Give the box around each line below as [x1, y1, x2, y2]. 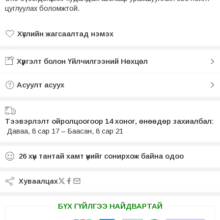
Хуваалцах [15, 177, 58, 185]
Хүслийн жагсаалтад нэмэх [17, 29, 113, 38]
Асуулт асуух [15, 80, 64, 89]
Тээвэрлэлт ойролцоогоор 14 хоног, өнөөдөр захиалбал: [5, 116, 214, 125]
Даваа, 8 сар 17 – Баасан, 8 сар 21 [7, 126, 123, 135]
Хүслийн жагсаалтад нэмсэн [17, 41, 118, 50]
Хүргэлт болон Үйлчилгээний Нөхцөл [15, 56, 148, 65]
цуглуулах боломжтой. [5, 4, 80, 12]
